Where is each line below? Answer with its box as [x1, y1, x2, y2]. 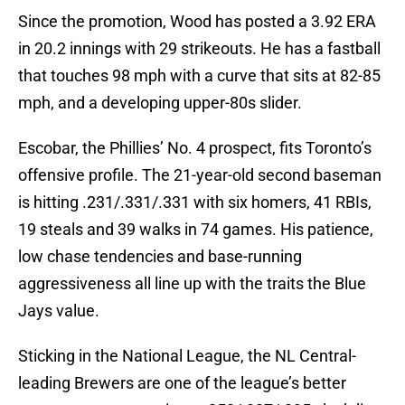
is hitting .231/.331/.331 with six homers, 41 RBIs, [18, 193, 372, 212]
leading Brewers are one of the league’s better [18, 373, 346, 393]
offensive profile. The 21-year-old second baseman [18, 165, 381, 185]
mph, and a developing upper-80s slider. [18, 93, 302, 113]
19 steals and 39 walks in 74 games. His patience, [18, 220, 373, 240]
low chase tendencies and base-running [18, 247, 302, 267]
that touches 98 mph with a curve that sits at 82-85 [18, 66, 381, 86]
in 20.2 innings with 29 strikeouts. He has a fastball [18, 39, 381, 59]
